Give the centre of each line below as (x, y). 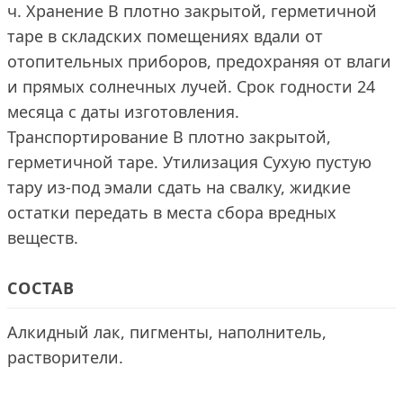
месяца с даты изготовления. (123, 112)
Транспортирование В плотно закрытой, (169, 137)
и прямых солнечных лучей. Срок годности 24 (191, 86)
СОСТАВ (41, 288)
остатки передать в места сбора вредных (172, 212)
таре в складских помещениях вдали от (165, 36)
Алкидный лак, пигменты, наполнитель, (167, 332)
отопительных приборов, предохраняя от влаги (199, 61)
